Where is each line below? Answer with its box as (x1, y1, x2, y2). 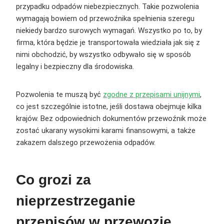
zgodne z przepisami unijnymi (103, 90, 200, 99)
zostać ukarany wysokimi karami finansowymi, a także (16, 126, 195, 135)
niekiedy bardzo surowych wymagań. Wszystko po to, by (16, 26, 202, 35)
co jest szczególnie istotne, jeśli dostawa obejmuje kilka (16, 102, 201, 111)
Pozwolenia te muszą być (16, 90, 103, 99)
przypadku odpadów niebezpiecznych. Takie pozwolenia (16, 2, 199, 11)
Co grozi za (16, 172, 91, 188)
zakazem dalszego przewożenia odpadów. (16, 138, 155, 147)
